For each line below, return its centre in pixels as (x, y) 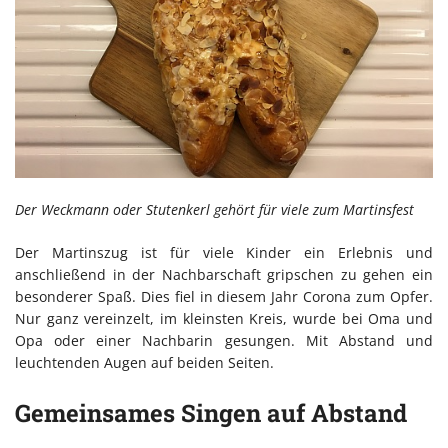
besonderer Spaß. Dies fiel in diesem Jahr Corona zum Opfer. (224, 297)
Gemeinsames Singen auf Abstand (211, 413)
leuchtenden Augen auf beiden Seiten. (144, 363)
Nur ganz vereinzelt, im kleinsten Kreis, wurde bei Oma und (224, 319)
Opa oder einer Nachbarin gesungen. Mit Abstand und (224, 341)
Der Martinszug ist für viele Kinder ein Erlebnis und (224, 253)
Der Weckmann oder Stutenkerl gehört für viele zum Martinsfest (214, 210)
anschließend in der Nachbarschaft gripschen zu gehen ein (224, 275)
